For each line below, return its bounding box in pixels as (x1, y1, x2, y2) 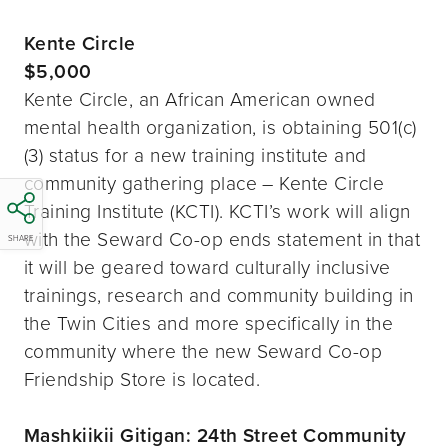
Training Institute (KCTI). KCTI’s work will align (24, 196, 411, 224)
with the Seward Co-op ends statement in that (24, 224, 421, 252)
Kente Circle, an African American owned (24, 84, 376, 112)
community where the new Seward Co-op (24, 336, 383, 364)
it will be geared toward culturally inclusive (24, 252, 391, 280)
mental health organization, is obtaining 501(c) (24, 112, 417, 140)
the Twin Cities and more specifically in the (24, 308, 394, 336)
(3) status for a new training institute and (24, 140, 367, 168)
